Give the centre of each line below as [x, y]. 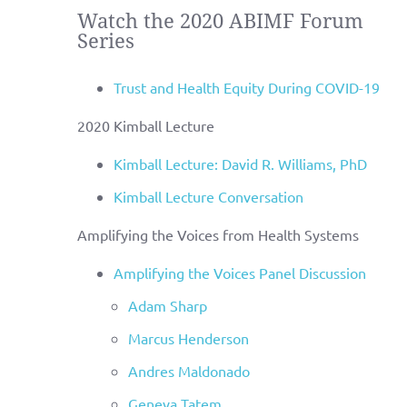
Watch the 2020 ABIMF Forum [220, 21]
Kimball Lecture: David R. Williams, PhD [240, 163]
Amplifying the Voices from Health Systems [218, 234]
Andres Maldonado [189, 370]
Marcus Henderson [188, 338]
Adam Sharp [167, 305]
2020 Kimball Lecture [145, 125]
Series [105, 41]
